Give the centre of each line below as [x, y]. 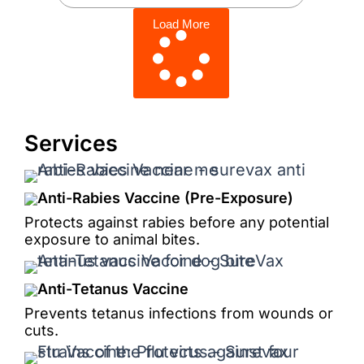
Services [71, 143]
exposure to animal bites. [113, 239]
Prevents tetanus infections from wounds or [179, 313]
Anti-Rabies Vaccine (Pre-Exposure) [166, 197]
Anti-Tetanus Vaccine [113, 288]
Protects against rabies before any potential [177, 222]
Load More [182, 24]
